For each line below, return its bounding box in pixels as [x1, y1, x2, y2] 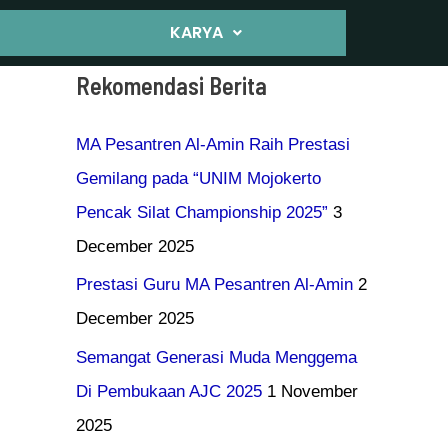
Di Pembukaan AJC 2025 [76, 381, 262, 401]
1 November [267, 381, 358, 401]
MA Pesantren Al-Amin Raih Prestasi [76, 135, 350, 154]
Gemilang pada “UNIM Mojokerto [76, 169, 321, 188]
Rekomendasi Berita [76, 71, 267, 100]
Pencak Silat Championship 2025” [76, 203, 328, 222]
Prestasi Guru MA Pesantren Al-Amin [76, 275, 353, 295]
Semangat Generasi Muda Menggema [76, 347, 357, 367]
